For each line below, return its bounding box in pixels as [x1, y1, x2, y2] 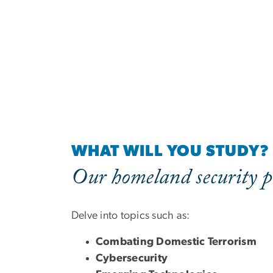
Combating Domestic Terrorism [96, 236, 257, 247]
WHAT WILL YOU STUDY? [71, 143, 269, 159]
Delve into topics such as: [71, 210, 190, 221]
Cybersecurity [96, 252, 168, 264]
